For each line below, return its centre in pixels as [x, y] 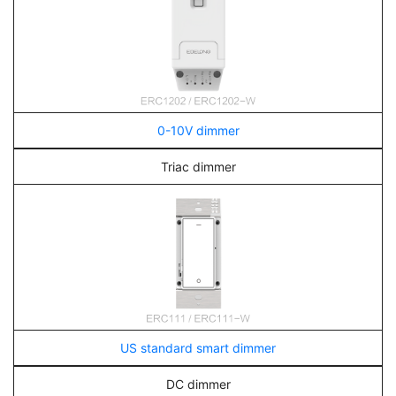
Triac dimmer [198, 167]
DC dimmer [198, 384]
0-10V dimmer [198, 130]
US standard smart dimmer [198, 348]
